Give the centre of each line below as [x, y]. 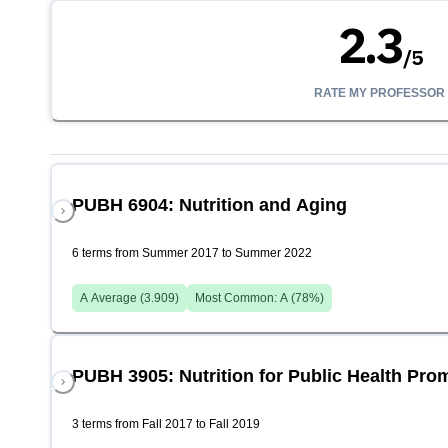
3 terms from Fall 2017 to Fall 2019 [166, 424]
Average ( [116, 298]
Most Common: [237, 298]
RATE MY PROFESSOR [380, 93]
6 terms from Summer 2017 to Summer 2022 [192, 253]
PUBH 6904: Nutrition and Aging [209, 205]
